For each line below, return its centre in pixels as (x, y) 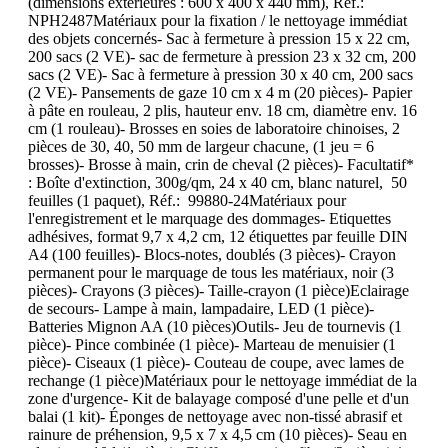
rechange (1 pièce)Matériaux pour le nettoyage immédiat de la (222, 381)
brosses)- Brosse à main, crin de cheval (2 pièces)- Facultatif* (221, 165)
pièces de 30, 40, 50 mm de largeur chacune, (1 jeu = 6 (201, 147)
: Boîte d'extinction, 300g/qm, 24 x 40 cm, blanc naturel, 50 (217, 183)
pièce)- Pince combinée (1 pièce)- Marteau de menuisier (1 (212, 345)
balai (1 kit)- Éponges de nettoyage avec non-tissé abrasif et (215, 417)
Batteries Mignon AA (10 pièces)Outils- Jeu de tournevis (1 (215, 327)
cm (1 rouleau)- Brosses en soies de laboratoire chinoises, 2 (214, 129)
